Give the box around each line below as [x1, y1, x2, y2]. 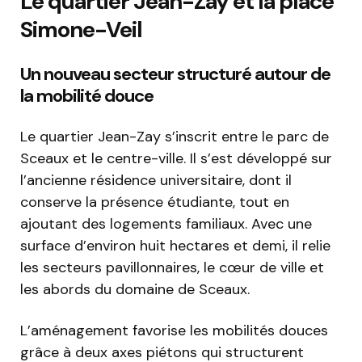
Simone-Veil [20, 15, 142, 45]
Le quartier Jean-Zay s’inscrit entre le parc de [20, 127, 329, 147]
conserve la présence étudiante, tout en [20, 192, 289, 213]
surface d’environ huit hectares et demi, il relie [20, 236, 330, 256]
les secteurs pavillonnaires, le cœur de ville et [20, 258, 324, 278]
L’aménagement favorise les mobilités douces [20, 321, 328, 341]
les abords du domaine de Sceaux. [20, 280, 250, 300]
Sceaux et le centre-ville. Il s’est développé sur [20, 149, 332, 169]
